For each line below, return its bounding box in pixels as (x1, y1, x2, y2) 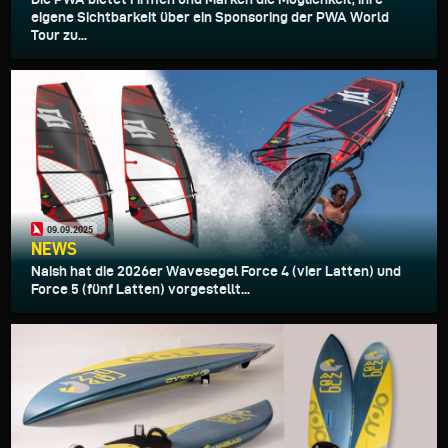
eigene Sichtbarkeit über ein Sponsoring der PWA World (31, 9, 389, 26)
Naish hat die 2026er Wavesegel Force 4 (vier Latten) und (31, 263, 401, 280)
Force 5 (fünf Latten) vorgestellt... (31, 281, 250, 298)
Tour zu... (31, 27, 87, 44)
